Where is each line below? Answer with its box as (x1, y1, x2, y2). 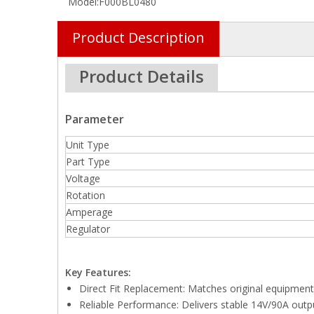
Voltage (66, 172, 100, 185)
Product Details (79, 64, 204, 88)
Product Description (72, 28, 205, 47)
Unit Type (66, 138, 109, 151)
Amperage (66, 205, 113, 219)
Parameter (65, 111, 124, 127)
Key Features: (65, 266, 131, 279)
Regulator (66, 222, 110, 235)
